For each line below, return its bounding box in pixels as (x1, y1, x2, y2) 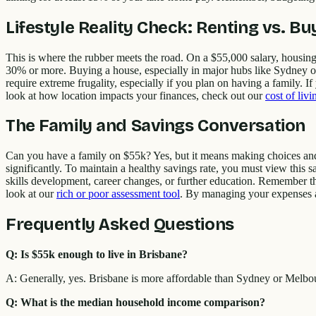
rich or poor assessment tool (56, 188, 180, 200)
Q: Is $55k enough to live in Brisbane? (6, 248, 188, 261)
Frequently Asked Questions (6, 214, 234, 235)
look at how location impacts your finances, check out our (6, 89, 265, 102)
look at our (6, 188, 56, 200)
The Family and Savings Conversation (6, 116, 305, 136)
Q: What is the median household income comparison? (6, 296, 265, 309)
